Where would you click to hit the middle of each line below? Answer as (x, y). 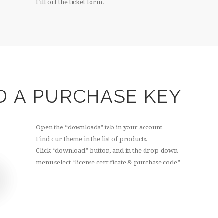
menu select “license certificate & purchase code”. (109, 162)
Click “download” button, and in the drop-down (107, 150)
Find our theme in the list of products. (92, 139)
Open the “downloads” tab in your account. (100, 127)
